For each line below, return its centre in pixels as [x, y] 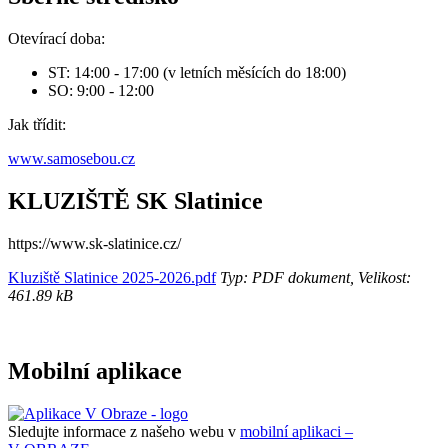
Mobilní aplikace [95, 371]
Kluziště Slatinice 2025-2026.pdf [112, 277]
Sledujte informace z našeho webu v [124, 432]
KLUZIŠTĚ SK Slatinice [135, 200]
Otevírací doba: [56, 38]
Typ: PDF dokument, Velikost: [313, 277]
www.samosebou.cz [71, 158]
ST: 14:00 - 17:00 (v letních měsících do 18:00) [197, 72]
